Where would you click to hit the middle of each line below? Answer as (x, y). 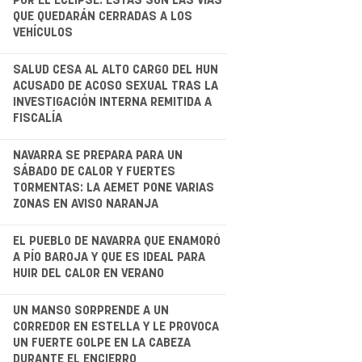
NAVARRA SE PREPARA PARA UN (97, 155)
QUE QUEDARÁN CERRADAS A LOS (102, 16)
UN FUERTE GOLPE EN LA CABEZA (101, 343)
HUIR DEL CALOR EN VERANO (88, 273)
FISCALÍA (37, 118)
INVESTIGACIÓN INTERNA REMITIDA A (112, 102)
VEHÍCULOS (42, 32)
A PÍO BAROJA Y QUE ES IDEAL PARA (109, 257)
